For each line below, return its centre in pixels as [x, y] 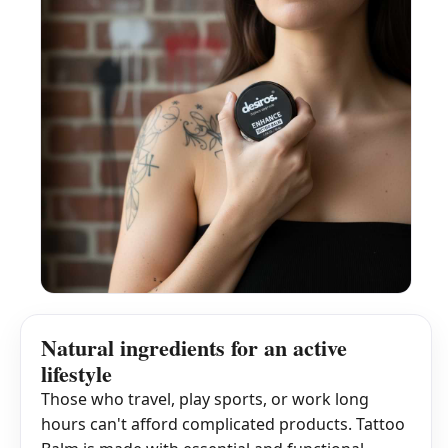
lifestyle [76, 374]
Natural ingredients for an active [194, 348]
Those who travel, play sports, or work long [205, 399]
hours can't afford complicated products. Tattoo [223, 424]
